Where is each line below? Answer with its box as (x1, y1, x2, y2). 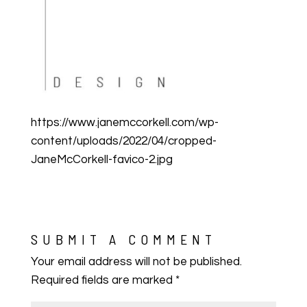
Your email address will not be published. (30, 255, 242, 268)
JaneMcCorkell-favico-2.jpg (30, 153, 173, 166)
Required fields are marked (30, 273, 175, 286)
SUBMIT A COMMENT (30, 230, 217, 247)
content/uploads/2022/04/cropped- (30, 134, 217, 147)
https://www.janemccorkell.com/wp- (30, 116, 219, 129)
